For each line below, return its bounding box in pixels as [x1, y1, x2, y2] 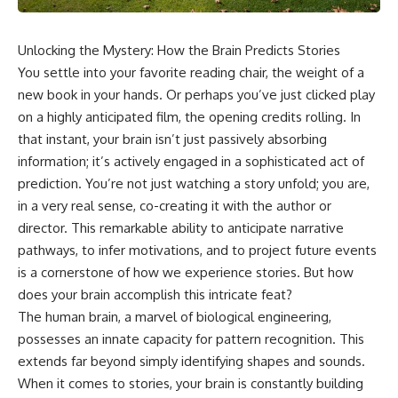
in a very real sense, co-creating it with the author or [18, 197, 331, 215]
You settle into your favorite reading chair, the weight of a [18, 64, 364, 82]
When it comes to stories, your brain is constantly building [18, 375, 363, 393]
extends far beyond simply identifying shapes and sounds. [18, 353, 365, 370]
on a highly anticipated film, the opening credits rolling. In [18, 108, 361, 126]
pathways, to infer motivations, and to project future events [18, 242, 377, 259]
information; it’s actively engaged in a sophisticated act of [18, 153, 364, 171]
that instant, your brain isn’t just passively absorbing [18, 131, 327, 148]
